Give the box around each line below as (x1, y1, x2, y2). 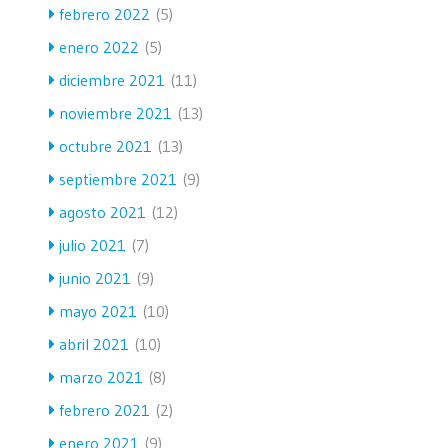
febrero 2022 (59, 3, 150, 24)
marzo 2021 (59, 366, 143, 387)
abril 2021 (59, 333, 129, 354)
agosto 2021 (59, 201, 146, 222)
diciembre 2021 (59, 69, 165, 90)
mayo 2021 (59, 300, 137, 321)
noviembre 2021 (59, 102, 172, 123)
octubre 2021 (59, 135, 152, 156)
